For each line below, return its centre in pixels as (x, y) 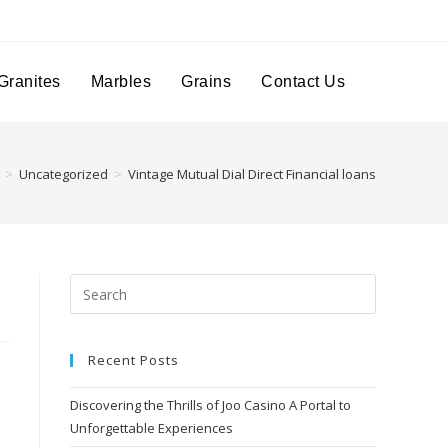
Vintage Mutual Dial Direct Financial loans (252, 173)
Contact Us (303, 81)
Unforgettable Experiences (151, 428)
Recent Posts (133, 360)
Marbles (120, 81)
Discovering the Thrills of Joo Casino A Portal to (210, 405)
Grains (206, 81)
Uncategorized (63, 173)
